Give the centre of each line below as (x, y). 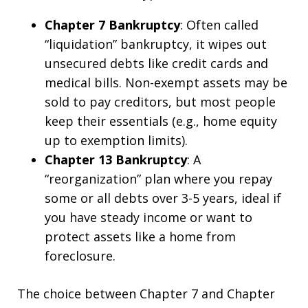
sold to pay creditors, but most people (160, 102)
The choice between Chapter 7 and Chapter (146, 294)
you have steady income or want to (148, 217)
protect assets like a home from (140, 236)
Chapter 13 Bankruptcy (116, 159)
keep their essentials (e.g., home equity (161, 121)
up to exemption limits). (116, 140)
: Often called (219, 25)
